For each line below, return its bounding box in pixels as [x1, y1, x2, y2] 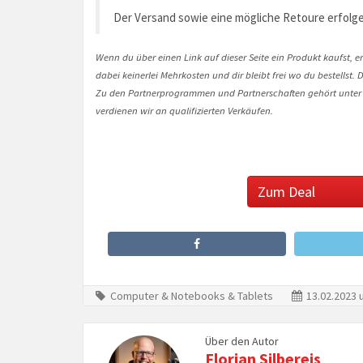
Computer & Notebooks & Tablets [110, 288, 273, 304]
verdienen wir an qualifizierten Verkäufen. [96, 104, 273, 117]
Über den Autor [204, 334, 279, 349]
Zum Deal [258, 182, 315, 202]
